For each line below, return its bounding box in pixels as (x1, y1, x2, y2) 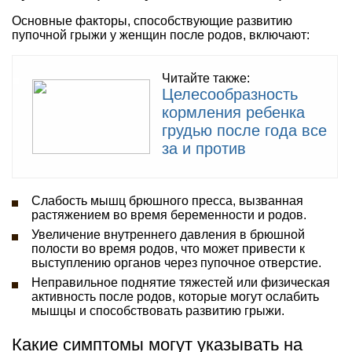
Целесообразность (162, 85, 298, 103)
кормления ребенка (162, 103, 305, 121)
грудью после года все (162, 121, 327, 139)
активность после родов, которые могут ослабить (31, 289, 319, 303)
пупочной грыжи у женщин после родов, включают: (12, 27, 310, 42)
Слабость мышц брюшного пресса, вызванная (31, 193, 303, 207)
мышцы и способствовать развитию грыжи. (31, 303, 284, 317)
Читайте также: (162, 71, 250, 85)
